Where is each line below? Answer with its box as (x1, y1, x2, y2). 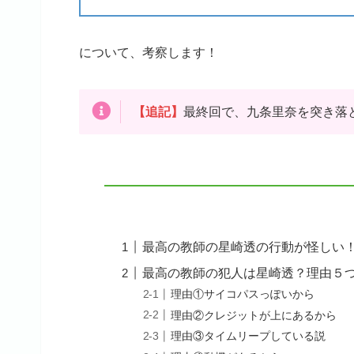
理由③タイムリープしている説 (171, 330, 326, 343)
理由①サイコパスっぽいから (171, 288, 315, 301)
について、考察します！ (79, 45, 218, 59)
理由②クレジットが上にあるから (171, 308, 337, 322)
